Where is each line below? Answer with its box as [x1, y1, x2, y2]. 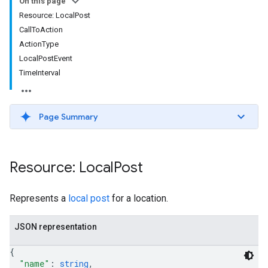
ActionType [19, 39, 59, 48]
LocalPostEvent [19, 54, 72, 63]
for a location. [109, 193, 168, 204]
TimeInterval [19, 68, 60, 77]
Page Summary [39, 111, 98, 122]
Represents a [10, 193, 68, 204]
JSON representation [14, 222, 97, 232]
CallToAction [19, 25, 63, 34]
